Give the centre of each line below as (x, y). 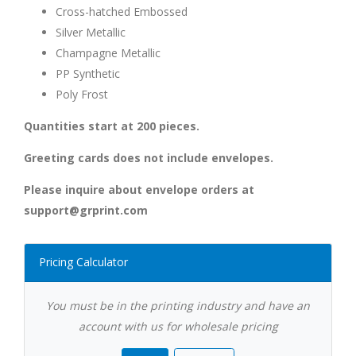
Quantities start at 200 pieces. (112, 126)
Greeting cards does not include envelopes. (149, 157)
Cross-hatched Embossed (122, 11)
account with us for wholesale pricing (178, 327)
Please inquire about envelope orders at (139, 189)
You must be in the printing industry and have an (178, 306)
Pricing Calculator (83, 262)
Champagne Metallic (108, 52)
